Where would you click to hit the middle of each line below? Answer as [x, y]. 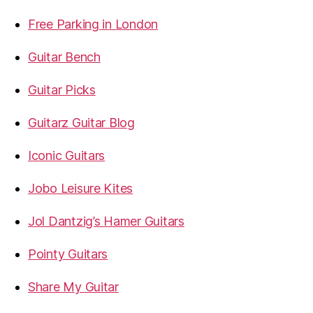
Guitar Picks [62, 90]
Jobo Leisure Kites [81, 189]
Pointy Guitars [68, 254]
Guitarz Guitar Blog [81, 123]
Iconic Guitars [67, 156]
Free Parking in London [93, 24]
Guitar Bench [64, 57]
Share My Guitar [73, 287]
